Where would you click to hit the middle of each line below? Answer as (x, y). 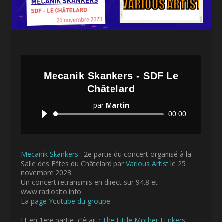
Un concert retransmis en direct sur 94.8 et (89, 182)
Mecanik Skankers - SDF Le (111, 76)
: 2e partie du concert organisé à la (135, 154)
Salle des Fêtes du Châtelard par (74, 163)
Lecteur (123, 113)
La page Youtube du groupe (66, 201)
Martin (117, 105)
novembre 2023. (47, 172)
